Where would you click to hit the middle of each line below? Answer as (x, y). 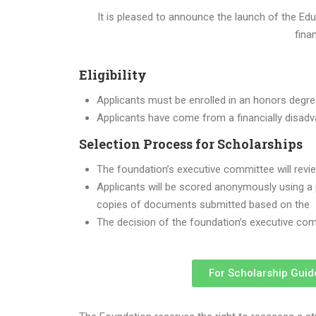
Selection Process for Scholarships (191, 144)
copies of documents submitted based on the (203, 205)
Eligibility (113, 75)
